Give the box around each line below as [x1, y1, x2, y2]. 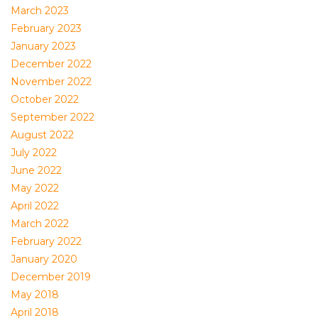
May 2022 [11, 182, 59, 194]
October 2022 [11, 93, 79, 106]
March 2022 [11, 217, 69, 230]
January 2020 [11, 253, 77, 265]
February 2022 [11, 235, 82, 248]
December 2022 [11, 57, 92, 70]
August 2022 [11, 128, 74, 141]
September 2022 [11, 111, 94, 124]
